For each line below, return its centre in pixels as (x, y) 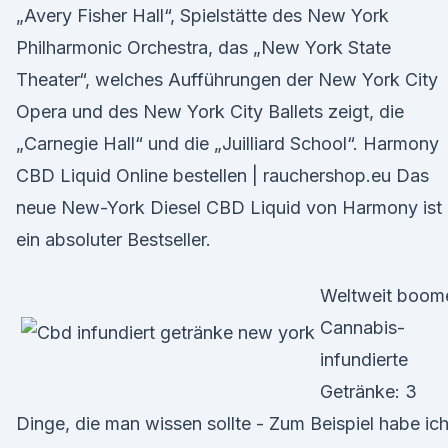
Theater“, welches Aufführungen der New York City (227, 79)
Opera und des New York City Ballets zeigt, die (210, 111)
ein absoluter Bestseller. (113, 239)
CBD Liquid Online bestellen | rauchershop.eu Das (222, 175)
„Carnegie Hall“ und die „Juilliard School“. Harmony (227, 143)
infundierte (364, 359)
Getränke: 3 (368, 391)
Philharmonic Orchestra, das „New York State (203, 47)
